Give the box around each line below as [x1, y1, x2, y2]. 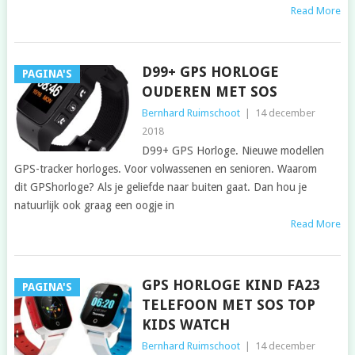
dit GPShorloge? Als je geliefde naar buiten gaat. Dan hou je [13, 181, 307, 194]
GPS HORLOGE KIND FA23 [141, 277, 320, 294]
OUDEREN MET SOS [141, 83, 277, 101]
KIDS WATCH [141, 316, 230, 334]
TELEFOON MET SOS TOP [141, 296, 315, 314]
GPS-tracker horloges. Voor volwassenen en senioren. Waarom [13, 162, 317, 176]
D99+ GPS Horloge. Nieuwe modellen [141, 144, 324, 158]
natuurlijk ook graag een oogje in [13, 199, 174, 212]
